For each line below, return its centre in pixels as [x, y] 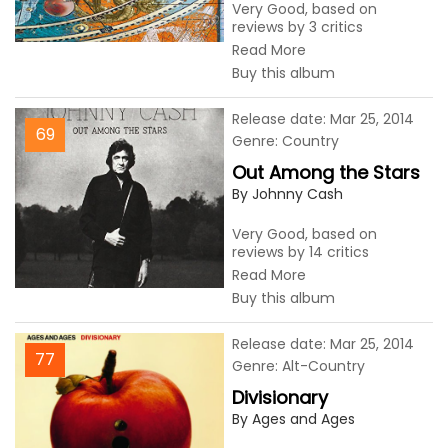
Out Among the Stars [326, 172]
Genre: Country [285, 141]
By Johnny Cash [287, 194]
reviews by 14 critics [300, 252]
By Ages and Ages [293, 419]
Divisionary [280, 397]
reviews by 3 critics [297, 27]
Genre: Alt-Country [298, 366]
